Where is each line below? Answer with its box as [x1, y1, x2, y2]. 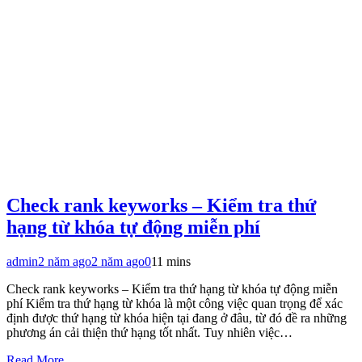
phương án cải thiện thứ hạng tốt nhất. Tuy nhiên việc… [6, 325, 293, 339]
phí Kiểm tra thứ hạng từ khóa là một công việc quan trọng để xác [6, 296, 343, 310]
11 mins [151, 254, 191, 268]
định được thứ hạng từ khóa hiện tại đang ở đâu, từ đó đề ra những [6, 310, 347, 325]
